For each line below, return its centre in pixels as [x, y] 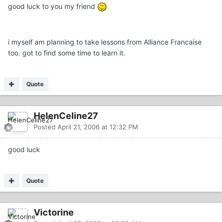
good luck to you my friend [53, 6]
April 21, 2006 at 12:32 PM [98, 127]
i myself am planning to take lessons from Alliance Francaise [105, 42]
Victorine [54, 213]
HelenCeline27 [66, 116]
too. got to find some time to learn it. [67, 53]
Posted [46, 127]
